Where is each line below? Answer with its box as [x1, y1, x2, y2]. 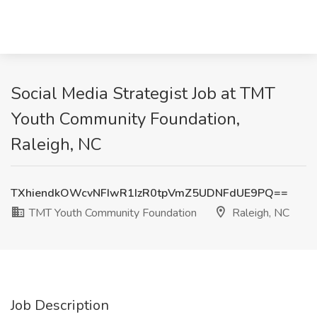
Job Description [11, 296, 109, 315]
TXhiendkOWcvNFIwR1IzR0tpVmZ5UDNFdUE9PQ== [11, 185, 288, 201]
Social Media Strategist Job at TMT [11, 82, 275, 105]
